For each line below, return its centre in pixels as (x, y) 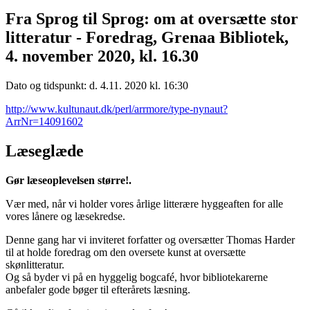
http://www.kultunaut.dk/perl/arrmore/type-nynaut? (117, 109)
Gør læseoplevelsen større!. (69, 180)
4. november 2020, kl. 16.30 (102, 56)
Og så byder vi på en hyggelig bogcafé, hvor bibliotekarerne (137, 277)
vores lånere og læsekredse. (65, 216)
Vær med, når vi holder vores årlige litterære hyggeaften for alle (144, 203)
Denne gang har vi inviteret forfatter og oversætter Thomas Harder (150, 239)
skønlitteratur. (35, 264)
